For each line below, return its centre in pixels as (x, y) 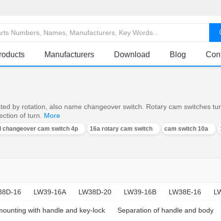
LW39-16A (50, 192)
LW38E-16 (185, 192)
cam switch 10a (186, 129)
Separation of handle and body (166, 210)
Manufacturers (69, 55)
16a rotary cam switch (121, 129)
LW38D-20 (95, 192)
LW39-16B (140, 192)
